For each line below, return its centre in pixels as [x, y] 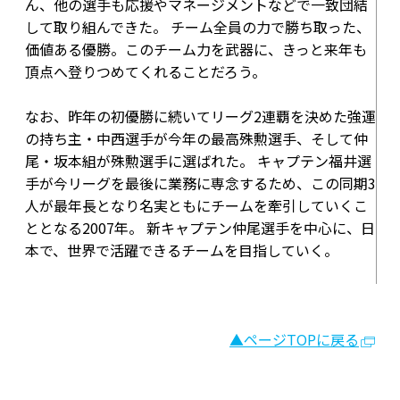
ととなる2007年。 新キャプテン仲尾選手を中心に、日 [200, 228]
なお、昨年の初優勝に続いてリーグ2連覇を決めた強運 [200, 116]
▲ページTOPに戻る [294, 339]
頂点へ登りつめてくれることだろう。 [146, 71]
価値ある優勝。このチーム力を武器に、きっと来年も [196, 49]
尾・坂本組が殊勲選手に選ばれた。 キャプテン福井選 [198, 161]
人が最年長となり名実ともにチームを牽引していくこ [196, 205]
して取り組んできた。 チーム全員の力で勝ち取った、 [198, 27]
